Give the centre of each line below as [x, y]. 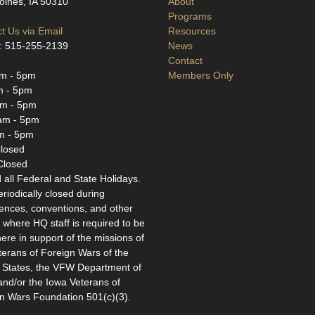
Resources [192, 31]
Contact [185, 60]
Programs [190, 16]
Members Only [201, 75]
